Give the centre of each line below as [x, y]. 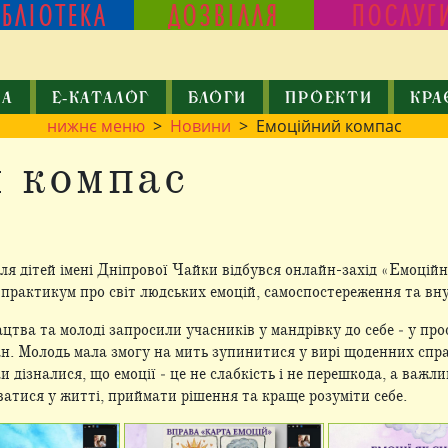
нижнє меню [95, 126]
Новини [200, 126]
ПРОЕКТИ [329, 99]
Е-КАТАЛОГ [101, 99]
